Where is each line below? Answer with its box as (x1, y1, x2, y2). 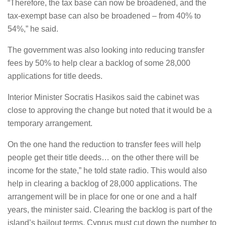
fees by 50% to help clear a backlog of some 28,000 (8, 59, 190, 67)
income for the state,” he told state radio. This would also (8, 166, 207, 175)
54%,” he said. (8, 25, 58, 33)
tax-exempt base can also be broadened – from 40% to (8, 12, 201, 20)
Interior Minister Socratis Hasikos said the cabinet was (8, 93, 199, 101)
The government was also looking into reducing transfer (8, 46, 204, 54)
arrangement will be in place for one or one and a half (8, 192, 196, 201)
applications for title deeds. (8, 72, 102, 80)
